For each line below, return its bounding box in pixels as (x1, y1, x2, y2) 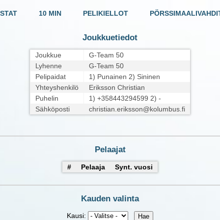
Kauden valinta (81, 194, 139, 204)
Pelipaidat (35, 72, 66, 81)
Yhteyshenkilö (35, 83, 79, 91)
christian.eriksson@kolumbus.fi (89, 105, 185, 113)
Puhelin (35, 94, 58, 102)
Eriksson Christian (89, 83, 145, 91)
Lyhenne (35, 61, 62, 70)
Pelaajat (94, 145, 126, 155)
